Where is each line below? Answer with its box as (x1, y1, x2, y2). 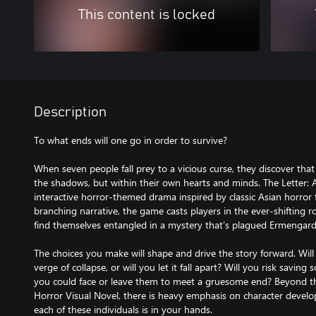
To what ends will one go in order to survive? (34, 133, 227, 147)
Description (34, 105, 107, 119)
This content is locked (78, 8, 215, 22)
